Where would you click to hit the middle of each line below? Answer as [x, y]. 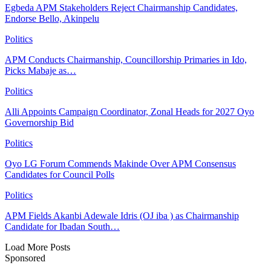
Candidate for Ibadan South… [62, 226]
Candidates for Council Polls [60, 174]
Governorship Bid [39, 122]
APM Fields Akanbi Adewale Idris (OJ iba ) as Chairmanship [122, 215]
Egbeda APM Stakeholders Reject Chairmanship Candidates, [121, 7]
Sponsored [25, 258]
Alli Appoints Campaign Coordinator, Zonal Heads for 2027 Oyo [129, 111]
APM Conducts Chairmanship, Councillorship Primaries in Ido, [126, 59]
